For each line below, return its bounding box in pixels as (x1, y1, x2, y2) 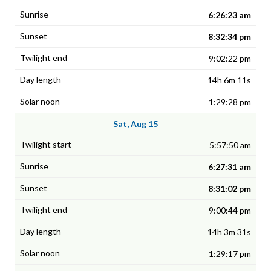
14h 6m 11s (207, 75, 251, 86)
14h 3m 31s (207, 227, 251, 238)
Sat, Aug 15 (113, 119, 158, 129)
